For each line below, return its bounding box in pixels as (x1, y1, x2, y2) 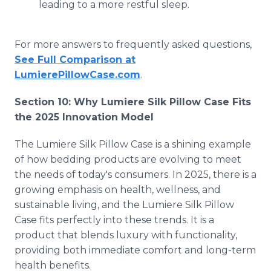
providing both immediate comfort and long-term (15, 244, 256, 256)
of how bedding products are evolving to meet (15, 154, 241, 165)
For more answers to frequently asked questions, (15, 39, 252, 50)
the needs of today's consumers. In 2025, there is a (15, 169, 256, 180)
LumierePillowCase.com (15, 69, 140, 80)
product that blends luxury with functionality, (15, 229, 237, 241)
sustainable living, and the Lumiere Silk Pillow (15, 199, 234, 211)
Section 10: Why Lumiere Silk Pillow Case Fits (15, 96, 251, 108)
